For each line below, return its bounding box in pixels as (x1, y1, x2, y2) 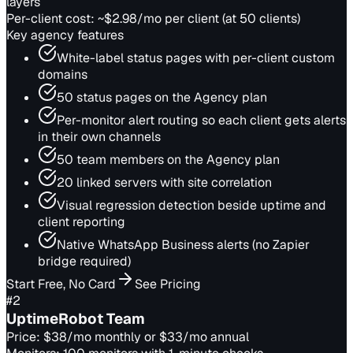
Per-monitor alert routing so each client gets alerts (57, 112, 346, 128)
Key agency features (6, 27, 124, 43)
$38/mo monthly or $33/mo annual (43, 329, 249, 345)
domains (38, 66, 87, 83)
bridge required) (38, 253, 131, 269)
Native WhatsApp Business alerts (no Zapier (57, 236, 310, 253)
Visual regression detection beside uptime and (57, 197, 326, 214)
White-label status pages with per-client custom (57, 50, 335, 66)
